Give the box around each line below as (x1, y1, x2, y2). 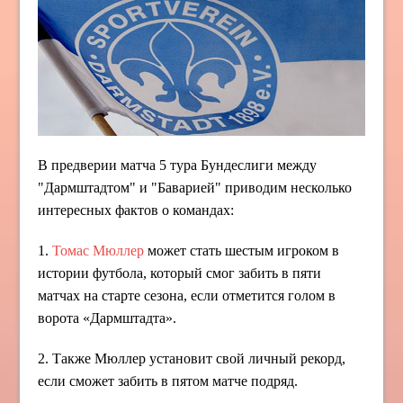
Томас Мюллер (52, 242, 145, 258)
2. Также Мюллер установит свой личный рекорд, (38, 350, 346, 366)
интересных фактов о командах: (38, 201, 235, 218)
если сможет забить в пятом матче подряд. (38, 372, 299, 389)
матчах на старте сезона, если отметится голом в (38, 287, 336, 303)
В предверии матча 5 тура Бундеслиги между (38, 157, 318, 173)
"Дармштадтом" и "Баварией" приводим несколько (38, 179, 353, 195)
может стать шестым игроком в (144, 242, 340, 258)
